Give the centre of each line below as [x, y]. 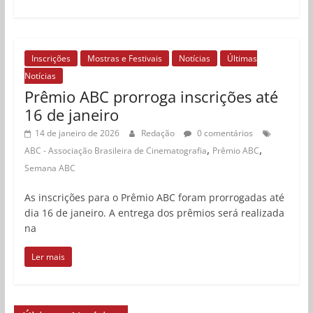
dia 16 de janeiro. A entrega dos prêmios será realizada [154, 212]
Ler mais [48, 256]
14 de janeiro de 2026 [77, 133]
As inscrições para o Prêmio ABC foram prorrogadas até [154, 197]
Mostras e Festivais [124, 58]
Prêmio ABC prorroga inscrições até [151, 96]
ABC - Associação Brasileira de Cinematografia [115, 150]
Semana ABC [50, 168]
